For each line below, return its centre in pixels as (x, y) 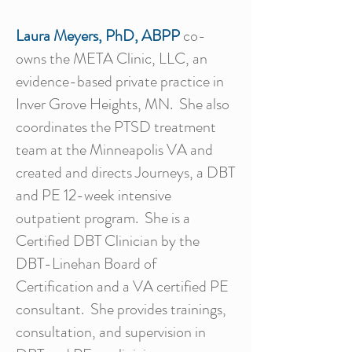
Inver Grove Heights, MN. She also (123, 104)
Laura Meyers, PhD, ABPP (98, 36)
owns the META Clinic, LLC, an (112, 59)
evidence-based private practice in (120, 81)
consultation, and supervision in (111, 332)
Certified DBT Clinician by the (108, 241)
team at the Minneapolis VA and (114, 150)
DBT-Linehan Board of (86, 264)
